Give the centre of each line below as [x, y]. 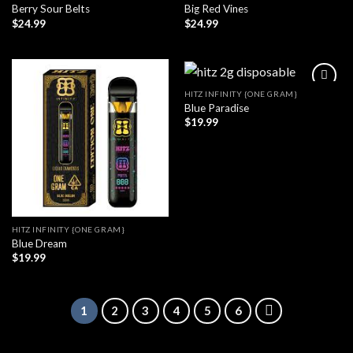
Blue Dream [39, 243]
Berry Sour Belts [50, 9]
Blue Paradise [216, 108]
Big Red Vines [216, 9]
